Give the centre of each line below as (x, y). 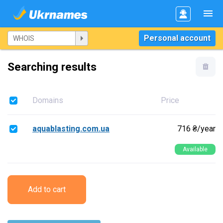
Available (195, 149)
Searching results (52, 67)
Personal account (177, 38)
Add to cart (47, 189)
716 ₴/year (196, 129)
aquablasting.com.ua (71, 129)
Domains (48, 100)
